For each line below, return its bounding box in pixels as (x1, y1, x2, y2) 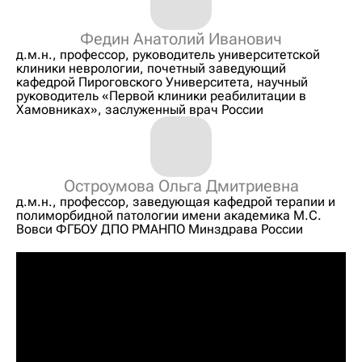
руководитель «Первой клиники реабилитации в (16, 87, 306, 103)
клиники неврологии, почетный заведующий (16, 60, 286, 76)
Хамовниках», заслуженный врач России (16, 101, 263, 117)
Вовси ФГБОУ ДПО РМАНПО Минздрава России (16, 221, 303, 237)
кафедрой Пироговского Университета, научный (16, 74, 308, 90)
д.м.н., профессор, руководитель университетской (16, 46, 320, 62)
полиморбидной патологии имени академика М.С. (16, 207, 322, 223)
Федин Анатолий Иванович (80, 28, 282, 48)
